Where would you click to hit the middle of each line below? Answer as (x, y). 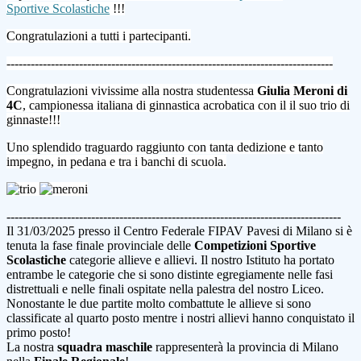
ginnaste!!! (33, 120)
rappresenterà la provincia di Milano (245, 347)
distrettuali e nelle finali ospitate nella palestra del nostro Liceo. (165, 289)
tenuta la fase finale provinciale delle (100, 246)
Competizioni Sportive (255, 246)
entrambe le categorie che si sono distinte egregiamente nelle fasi (170, 275)
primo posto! (40, 333)
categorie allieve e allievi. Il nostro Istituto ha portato (200, 260)
